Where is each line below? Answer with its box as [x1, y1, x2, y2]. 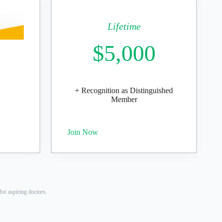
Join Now [67, 128, 98, 137]
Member [111, 95, 137, 104]
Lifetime [107, 21, 141, 32]
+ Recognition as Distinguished [75, 86, 173, 95]
